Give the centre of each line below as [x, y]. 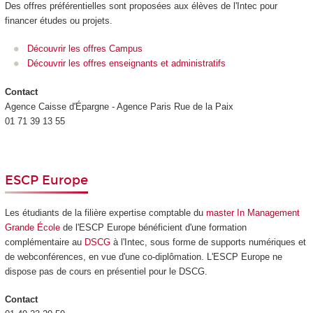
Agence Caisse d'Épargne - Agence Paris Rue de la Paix [119, 106]
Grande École [32, 227]
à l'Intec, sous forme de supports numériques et [208, 242]
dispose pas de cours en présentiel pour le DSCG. [106, 271]
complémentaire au [44, 242]
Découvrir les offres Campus [85, 49]
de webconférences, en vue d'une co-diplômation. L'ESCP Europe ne [143, 256]
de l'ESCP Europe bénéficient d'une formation [153, 227]
